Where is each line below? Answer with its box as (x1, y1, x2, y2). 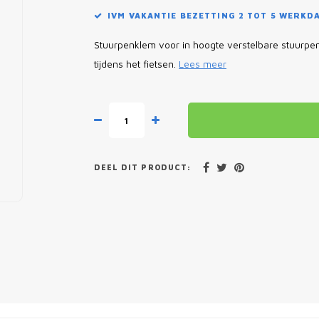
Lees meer (179, 58, 226, 70)
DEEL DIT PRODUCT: (94, 162, 191, 172)
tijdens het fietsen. (94, 58, 179, 70)
